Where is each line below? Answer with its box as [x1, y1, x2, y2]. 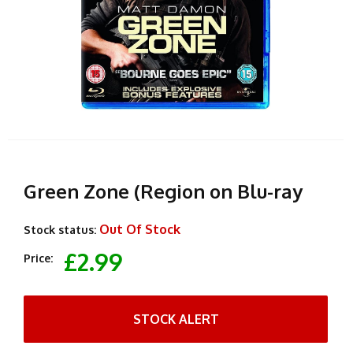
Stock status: [24, 222, 96, 236]
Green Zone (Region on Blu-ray [24, 178, 303, 203]
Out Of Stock [99, 221, 180, 237]
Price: [24, 251, 53, 265]
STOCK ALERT [132, 310, 219, 327]
